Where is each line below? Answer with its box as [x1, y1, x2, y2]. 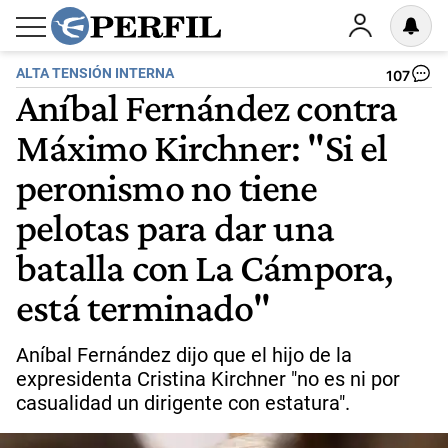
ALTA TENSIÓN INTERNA [16, 65, 174, 82]
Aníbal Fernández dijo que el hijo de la [16, 343, 352, 367]
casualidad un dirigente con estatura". [16, 391, 350, 415]
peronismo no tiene [16, 164, 318, 210]
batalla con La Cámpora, [16, 244, 394, 290]
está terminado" [16, 284, 270, 330]
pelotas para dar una [16, 204, 334, 250]
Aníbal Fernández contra [16, 84, 398, 130]
